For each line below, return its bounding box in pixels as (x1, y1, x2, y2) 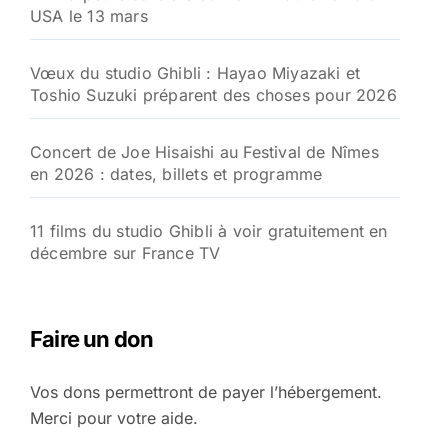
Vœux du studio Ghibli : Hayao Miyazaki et (30, 63, 361, 83)
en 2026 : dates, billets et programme (30, 164, 323, 184)
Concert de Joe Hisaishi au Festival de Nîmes (30, 142, 379, 162)
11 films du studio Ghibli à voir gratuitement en (30, 221, 388, 241)
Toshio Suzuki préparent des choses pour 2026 (30, 85, 397, 105)
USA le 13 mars (30, 6, 148, 26)
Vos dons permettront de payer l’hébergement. (30, 382, 382, 402)
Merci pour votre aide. (30, 408, 198, 428)
